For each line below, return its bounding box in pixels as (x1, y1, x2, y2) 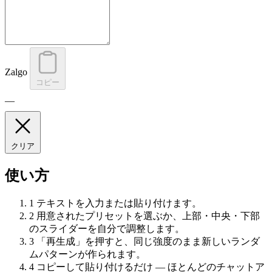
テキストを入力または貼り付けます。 (36, 197, 202, 208)
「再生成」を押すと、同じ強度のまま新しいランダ (36, 236, 260, 246)
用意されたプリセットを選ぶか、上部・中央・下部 (36, 210, 260, 221)
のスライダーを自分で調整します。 (29, 223, 185, 234)
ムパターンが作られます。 (29, 248, 146, 259)
